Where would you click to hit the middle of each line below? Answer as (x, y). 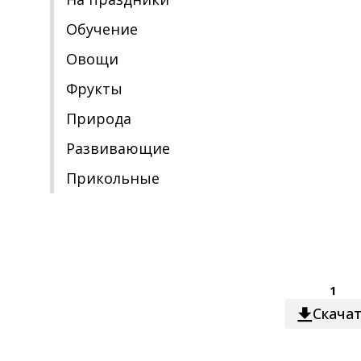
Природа (99, 118)
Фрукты (94, 89)
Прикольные (113, 178)
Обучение (102, 29)
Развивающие (118, 148)
